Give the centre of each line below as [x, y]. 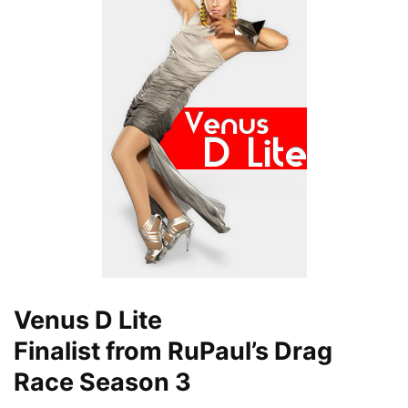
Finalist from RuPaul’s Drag [173, 352]
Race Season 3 [102, 382]
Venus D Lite [88, 321]
